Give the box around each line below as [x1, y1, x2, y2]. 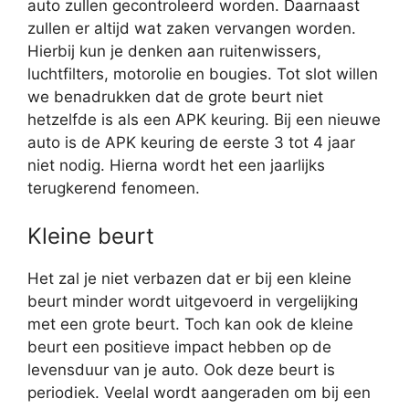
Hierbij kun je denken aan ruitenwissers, [27, 42, 321, 61]
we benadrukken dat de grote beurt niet [27, 88, 323, 107]
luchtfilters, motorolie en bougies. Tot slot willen [27, 65, 378, 84]
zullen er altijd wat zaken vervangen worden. [27, 19, 356, 38]
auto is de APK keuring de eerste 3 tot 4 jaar [27, 133, 355, 152]
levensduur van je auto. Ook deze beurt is [27, 360, 335, 379]
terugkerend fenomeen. [27, 179, 200, 198]
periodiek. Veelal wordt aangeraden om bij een [27, 383, 371, 402]
